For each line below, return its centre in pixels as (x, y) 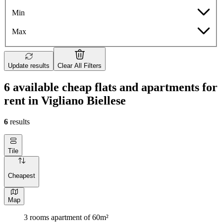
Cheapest (22, 175)
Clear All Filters (80, 66)
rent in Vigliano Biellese (65, 101)
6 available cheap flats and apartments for (111, 87)
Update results (29, 66)
